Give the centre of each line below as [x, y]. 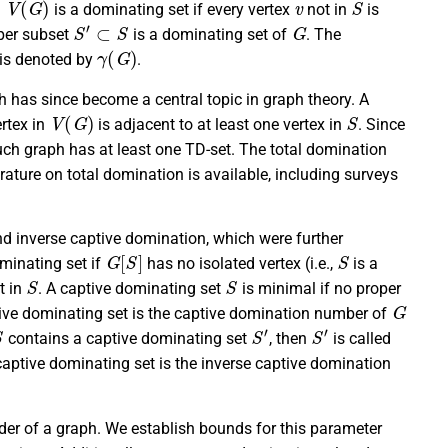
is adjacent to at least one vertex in [220, 124]
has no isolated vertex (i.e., [239, 264]
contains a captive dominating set [127, 339]
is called [359, 339]
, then [289, 339]
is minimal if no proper [319, 289]
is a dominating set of [209, 35]
